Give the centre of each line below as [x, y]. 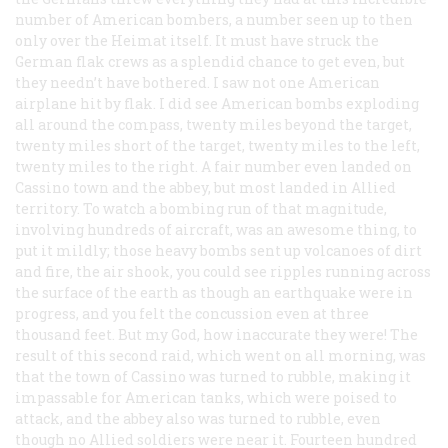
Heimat [139, 40]
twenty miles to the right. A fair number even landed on [213, 166]
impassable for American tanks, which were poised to [206, 397]
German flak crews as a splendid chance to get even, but [210, 61]
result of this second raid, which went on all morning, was [220, 355]
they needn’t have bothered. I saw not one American [197, 82]
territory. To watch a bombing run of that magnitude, [201, 208]
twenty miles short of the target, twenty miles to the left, [217, 145]
